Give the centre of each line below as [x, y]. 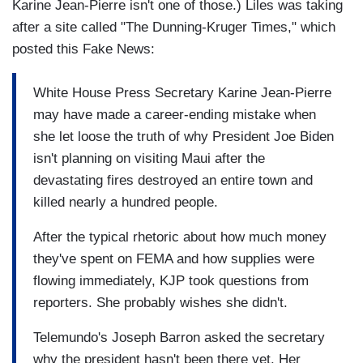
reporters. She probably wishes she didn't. [160, 302]
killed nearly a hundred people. [126, 202]
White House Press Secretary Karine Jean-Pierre [182, 92]
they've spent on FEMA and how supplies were [174, 258]
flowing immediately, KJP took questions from [171, 280]
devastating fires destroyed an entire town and [173, 180]
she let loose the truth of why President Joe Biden [184, 136]
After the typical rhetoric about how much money [180, 237]
